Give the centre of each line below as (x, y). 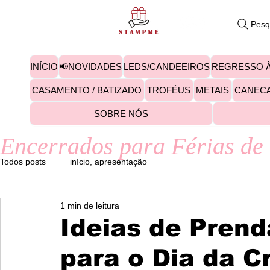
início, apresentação (108, 161)
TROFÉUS (169, 90)
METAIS (213, 90)
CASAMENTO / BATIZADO (87, 90)
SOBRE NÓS (121, 114)
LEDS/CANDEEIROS (167, 67)
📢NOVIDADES (91, 67)
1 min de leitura (90, 205)
